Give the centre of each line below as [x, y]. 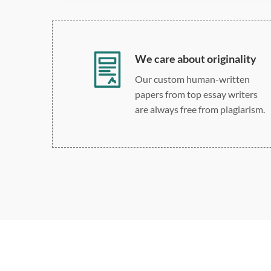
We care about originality [196, 58]
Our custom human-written [192, 79]
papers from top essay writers [196, 94]
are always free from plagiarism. [200, 109]
